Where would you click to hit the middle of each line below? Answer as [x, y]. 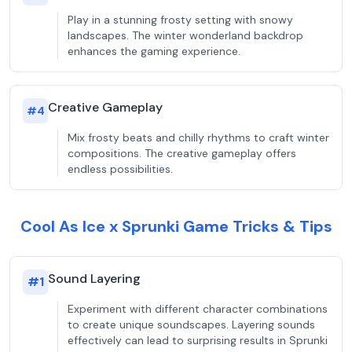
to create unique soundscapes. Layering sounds [191, 324]
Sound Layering [94, 279]
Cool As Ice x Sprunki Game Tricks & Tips [176, 226]
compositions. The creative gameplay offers [182, 153]
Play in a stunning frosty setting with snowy [180, 20]
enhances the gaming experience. [154, 51]
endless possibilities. [120, 169]
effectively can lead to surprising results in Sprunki [198, 340]
